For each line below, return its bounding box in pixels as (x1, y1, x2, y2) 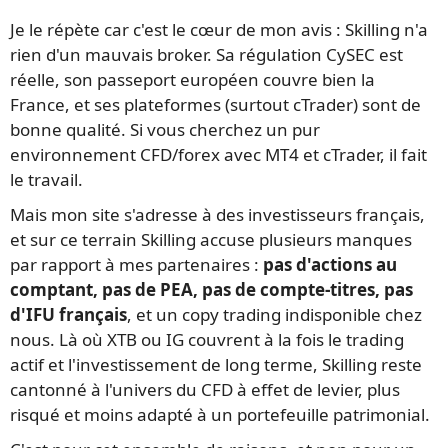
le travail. (10, 167, 83, 191)
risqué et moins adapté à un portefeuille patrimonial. (10, 402, 430, 426)
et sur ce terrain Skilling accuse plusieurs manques (10, 227, 412, 251)
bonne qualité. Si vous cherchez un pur (10, 117, 320, 141)
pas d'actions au (263, 252, 397, 276)
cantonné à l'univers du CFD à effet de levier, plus (10, 377, 400, 401)
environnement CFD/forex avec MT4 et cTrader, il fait (10, 142, 427, 166)
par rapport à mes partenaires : (10, 252, 263, 276)
